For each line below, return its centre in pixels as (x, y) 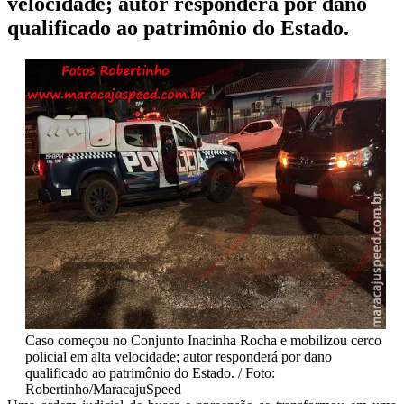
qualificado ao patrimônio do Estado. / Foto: (150, 372)
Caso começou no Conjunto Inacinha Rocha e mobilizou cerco (203, 340)
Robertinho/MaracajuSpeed (103, 389)
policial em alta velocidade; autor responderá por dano (179, 356)
